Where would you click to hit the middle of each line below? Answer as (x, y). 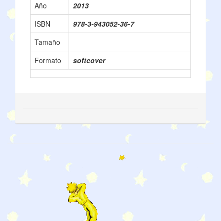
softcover (89, 60)
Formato (48, 60)
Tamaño (47, 42)
